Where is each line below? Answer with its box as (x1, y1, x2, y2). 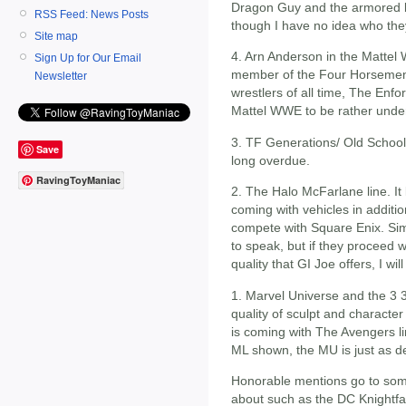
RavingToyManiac (36, 173, 121, 188)
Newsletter (34, 69, 87, 82)
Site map (34, 29, 78, 43)
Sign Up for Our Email (34, 51, 141, 64)
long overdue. (231, 152, 310, 168)
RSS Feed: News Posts (34, 7, 149, 21)
